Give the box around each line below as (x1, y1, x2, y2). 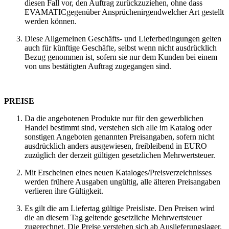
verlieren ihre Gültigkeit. (25, 186, 103, 195)
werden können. (25, 16, 77, 26)
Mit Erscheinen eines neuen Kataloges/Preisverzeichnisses (25, 168, 212, 177)
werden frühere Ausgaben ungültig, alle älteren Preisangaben (25, 177, 220, 186)
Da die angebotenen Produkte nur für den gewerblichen (25, 113, 203, 123)
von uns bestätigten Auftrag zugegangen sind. (25, 61, 171, 71)
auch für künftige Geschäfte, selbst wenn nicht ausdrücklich (25, 43, 217, 52)
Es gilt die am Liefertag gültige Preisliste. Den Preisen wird (25, 203, 215, 213)
